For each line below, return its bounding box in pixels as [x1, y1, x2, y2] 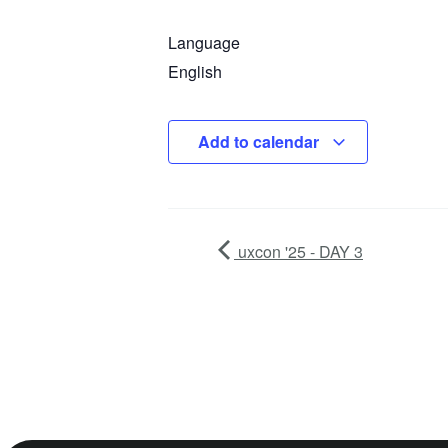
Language [168, 31, 240, 54]
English [168, 60, 222, 83]
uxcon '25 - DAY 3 [234, 240, 363, 263]
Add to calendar [197, 130, 323, 153]
